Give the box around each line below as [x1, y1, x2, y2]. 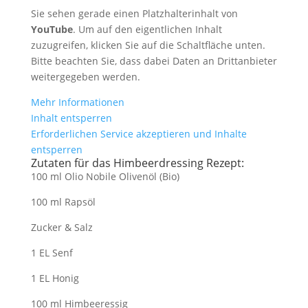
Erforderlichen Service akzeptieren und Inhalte [30, 127, 247, 140]
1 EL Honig [30, 272, 79, 285]
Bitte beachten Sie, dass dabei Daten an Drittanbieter [30, 54, 277, 67]
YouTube [30, 23, 73, 36]
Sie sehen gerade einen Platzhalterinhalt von [30, 7, 238, 20]
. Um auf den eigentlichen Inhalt [72, 23, 222, 36]
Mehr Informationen [30, 96, 124, 109]
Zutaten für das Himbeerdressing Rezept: [30, 155, 244, 170]
